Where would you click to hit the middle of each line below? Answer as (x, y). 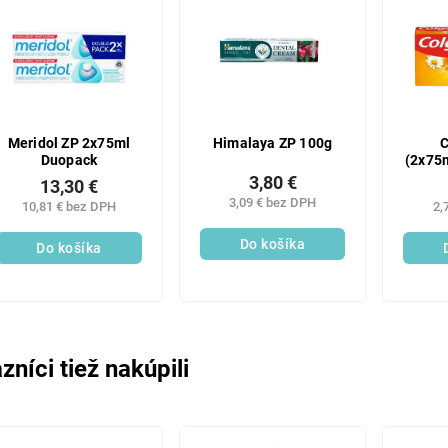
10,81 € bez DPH (68, 206)
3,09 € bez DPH (273, 202)
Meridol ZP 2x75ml (69, 143)
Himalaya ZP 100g (272, 143)
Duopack (69, 160)
